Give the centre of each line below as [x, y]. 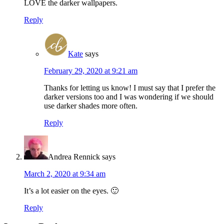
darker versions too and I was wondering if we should [129, 96]
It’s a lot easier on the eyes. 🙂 [71, 190]
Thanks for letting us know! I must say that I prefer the [130, 87]
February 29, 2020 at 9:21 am [91, 70]
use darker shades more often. [91, 105]
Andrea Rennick [74, 156]
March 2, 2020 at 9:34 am [65, 173]
